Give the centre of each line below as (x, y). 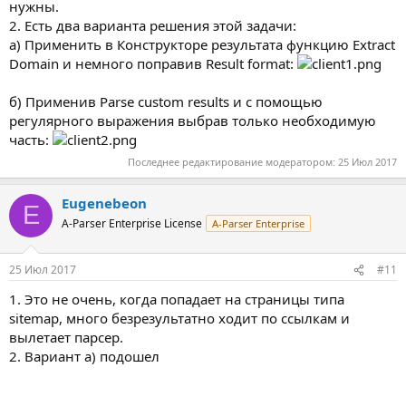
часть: (31, 140)
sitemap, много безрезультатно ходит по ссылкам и (179, 318)
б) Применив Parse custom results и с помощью (166, 101)
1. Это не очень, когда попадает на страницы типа (177, 299)
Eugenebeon (104, 203)
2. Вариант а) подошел (84, 356)
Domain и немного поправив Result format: (153, 63)
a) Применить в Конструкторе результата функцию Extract (202, 44)
